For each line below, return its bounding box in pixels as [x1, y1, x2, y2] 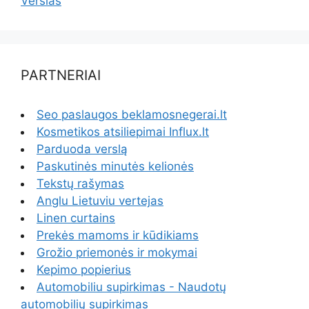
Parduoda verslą [37, 142, 128, 157]
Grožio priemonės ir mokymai [37, 246, 197, 260]
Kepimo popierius [37, 263, 131, 277]
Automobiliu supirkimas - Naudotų [37, 280, 226, 295]
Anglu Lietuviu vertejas [37, 194, 163, 208]
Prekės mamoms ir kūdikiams [37, 228, 199, 243]
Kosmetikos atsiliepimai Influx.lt [37, 125, 209, 139]
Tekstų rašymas [37, 177, 124, 191]
